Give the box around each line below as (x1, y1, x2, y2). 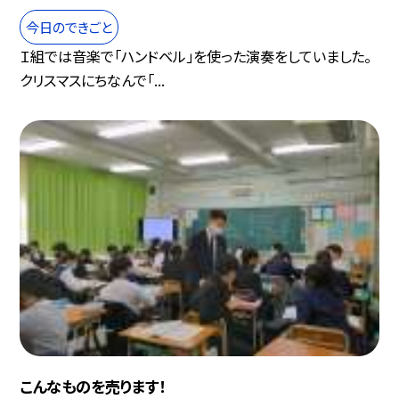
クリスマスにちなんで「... (20, 69, 166, 91)
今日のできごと (26, 16, 113, 37)
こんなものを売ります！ (20, 374, 167, 397)
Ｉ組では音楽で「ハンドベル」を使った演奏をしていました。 (20, 45, 372, 67)
